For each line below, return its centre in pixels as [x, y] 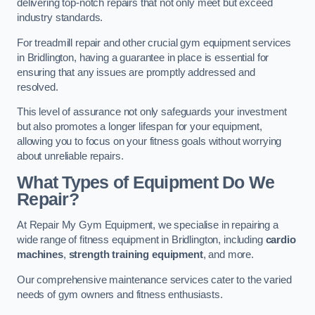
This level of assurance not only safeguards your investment [152, 112]
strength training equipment [136, 255]
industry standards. [60, 18]
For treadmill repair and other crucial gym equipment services [154, 43]
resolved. [38, 87]
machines [40, 255]
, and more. [229, 255]
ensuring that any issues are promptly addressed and [136, 72]
